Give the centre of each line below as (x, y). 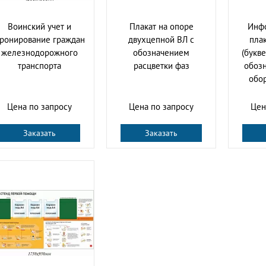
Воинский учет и (39, 26)
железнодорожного (39, 52)
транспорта (39, 65)
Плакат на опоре (161, 26)
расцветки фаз (161, 65)
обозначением (161, 52)
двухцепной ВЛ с (161, 39)
